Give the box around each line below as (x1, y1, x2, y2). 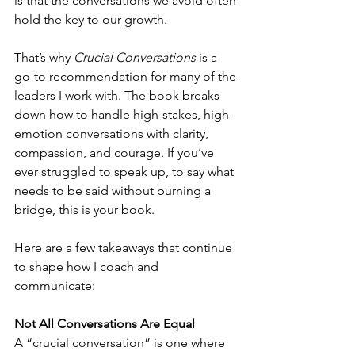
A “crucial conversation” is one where (14, 335, 228, 350)
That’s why (14, 50, 74, 65)
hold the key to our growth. (14, 12, 167, 27)
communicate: (14, 278, 95, 293)
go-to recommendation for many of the (14, 69, 239, 84)
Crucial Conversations (74, 50, 196, 65)
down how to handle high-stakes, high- (14, 107, 233, 122)
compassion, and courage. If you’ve (14, 145, 217, 160)
